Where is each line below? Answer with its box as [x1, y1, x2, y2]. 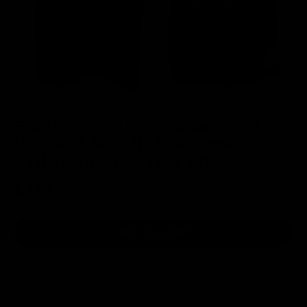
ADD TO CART [116, 225, 191, 239]
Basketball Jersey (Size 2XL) [14, 151, 218, 170]
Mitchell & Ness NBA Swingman [14, 133, 247, 152]
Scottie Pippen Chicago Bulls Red [14, 115, 258, 134]
